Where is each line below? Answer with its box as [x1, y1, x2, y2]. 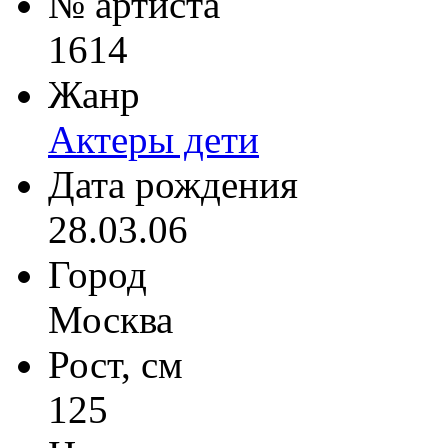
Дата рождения [48, 162, 298, 206]
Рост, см [48, 342, 183, 386]
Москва [48, 297, 173, 341]
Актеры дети [48, 117, 259, 161]
